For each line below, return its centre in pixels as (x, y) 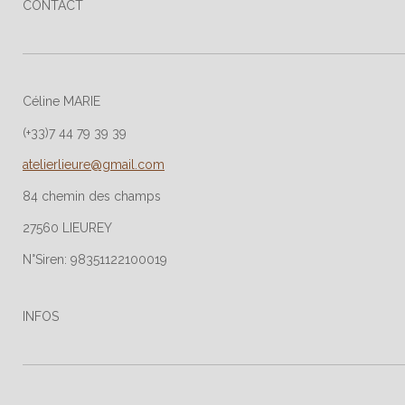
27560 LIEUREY (67, 228)
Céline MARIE (61, 102)
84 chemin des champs (94, 197)
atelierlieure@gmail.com (94, 165)
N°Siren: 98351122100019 (95, 260)
